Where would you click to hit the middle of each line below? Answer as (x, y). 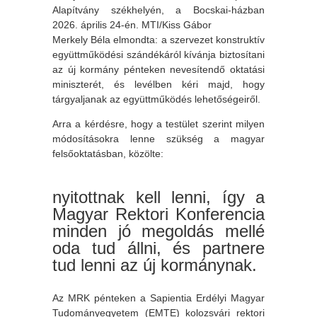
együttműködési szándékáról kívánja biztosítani (158, 54)
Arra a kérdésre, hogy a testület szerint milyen (158, 123)
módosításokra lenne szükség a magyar (158, 138)
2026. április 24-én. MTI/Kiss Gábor (132, 24)
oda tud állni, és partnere (158, 248)
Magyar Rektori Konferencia (158, 214)
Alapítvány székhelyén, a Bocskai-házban (158, 10)
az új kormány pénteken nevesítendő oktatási (158, 69)
